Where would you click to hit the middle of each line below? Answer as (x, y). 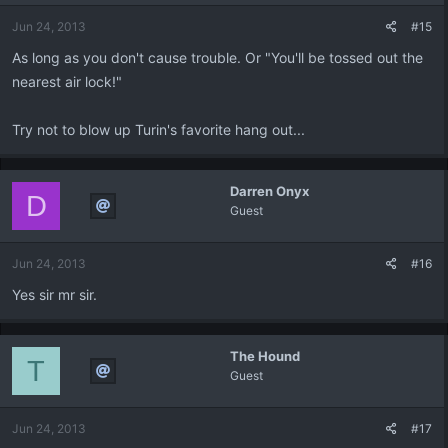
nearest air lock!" (67, 81)
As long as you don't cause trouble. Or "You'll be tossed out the (217, 57)
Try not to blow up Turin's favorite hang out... (158, 129)
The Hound (264, 356)
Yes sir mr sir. (54, 294)
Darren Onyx (269, 191)
